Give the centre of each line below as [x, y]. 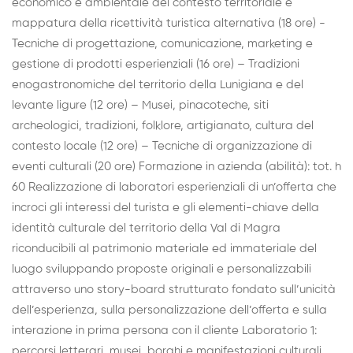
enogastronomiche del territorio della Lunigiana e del [158, 85]
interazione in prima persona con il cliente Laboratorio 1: [164, 331]
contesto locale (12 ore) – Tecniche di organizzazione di [162, 147]
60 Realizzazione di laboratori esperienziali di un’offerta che [174, 188]
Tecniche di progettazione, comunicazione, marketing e [162, 44]
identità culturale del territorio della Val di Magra [146, 229]
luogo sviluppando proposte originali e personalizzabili [162, 269]
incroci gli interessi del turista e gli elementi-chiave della [165, 208]
